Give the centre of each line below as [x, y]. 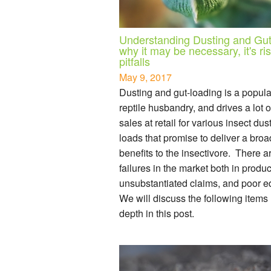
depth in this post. [157, 213]
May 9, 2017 [145, 77]
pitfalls [135, 61]
